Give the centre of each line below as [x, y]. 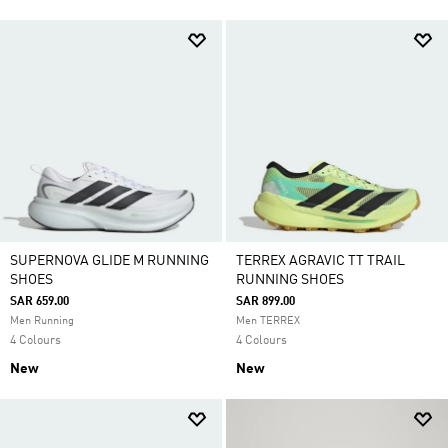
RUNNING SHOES [290, 280]
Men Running [42, 321]
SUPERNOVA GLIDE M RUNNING [109, 261]
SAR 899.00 [265, 302]
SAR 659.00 [39, 302]
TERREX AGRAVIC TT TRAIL [320, 261]
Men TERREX [268, 321]
